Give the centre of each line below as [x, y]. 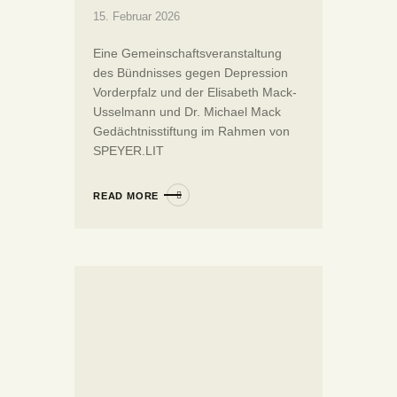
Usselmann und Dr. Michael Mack [187, 111]
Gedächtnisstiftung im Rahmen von [191, 131]
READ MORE [126, 195]
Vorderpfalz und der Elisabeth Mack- [195, 92]
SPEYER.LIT [128, 150]
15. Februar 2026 [136, 16]
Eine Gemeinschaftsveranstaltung [187, 53]
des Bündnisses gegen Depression [191, 72]
